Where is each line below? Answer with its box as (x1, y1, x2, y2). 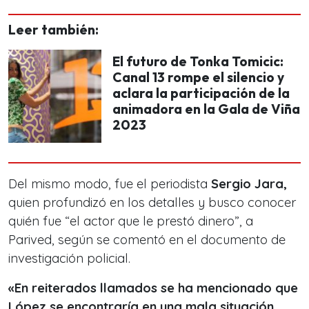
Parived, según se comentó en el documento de (8, 232, 286, 248)
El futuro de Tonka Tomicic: (112, 53, 283, 70)
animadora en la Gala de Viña (112, 101, 300, 117)
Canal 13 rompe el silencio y (112, 69, 284, 86)
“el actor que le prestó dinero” (65, 213, 239, 229)
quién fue (8, 213, 65, 229)
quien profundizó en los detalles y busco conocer (8, 195, 296, 210)
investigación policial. (8, 250, 134, 266)
